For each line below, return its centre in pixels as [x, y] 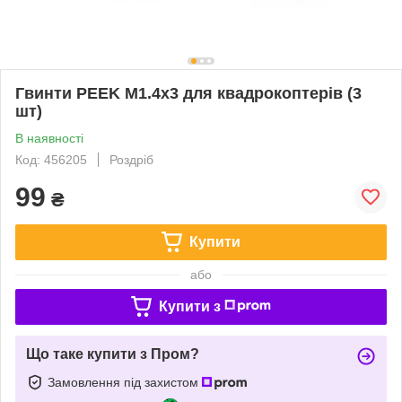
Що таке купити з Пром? [113, 354]
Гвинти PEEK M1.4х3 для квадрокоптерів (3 [188, 93]
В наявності [49, 138]
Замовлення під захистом [125, 382]
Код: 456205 [51, 159]
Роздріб [131, 159]
